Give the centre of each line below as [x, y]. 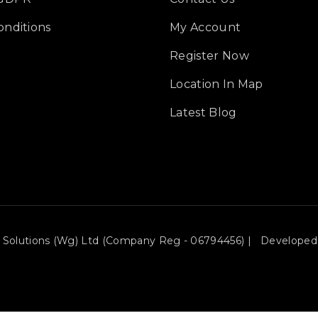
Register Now [209, 56]
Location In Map [216, 84]
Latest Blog [203, 113]
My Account [205, 28]
